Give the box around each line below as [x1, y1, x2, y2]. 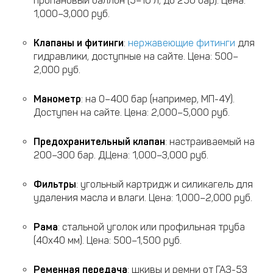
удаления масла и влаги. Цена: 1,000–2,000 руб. [34, 192, 252, 204]
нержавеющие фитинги [128, 37, 235, 49]
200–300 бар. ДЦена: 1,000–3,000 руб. [34, 149, 208, 161]
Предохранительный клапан [34, 136, 165, 147]
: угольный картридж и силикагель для [76, 179, 253, 190]
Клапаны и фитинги [34, 37, 124, 49]
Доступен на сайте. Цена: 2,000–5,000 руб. [34, 107, 230, 118]
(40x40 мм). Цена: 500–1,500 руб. [34, 235, 182, 246]
